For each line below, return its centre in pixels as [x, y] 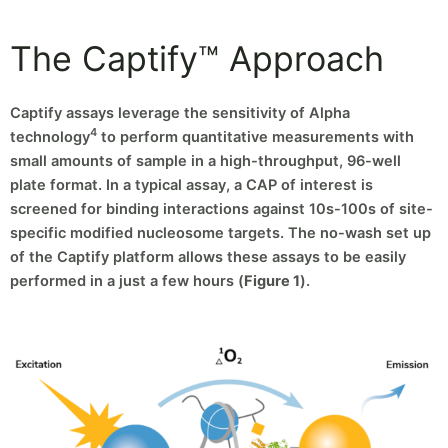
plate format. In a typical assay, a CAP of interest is [191, 184]
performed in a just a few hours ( [127, 280]
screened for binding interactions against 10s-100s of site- [221, 208]
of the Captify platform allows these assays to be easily [208, 256]
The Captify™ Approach [197, 58]
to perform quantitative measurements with [255, 136]
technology [50, 136]
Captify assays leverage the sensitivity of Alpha [180, 112]
